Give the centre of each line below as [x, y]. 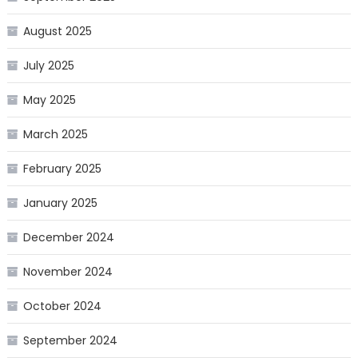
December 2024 [68, 238]
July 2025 [48, 66]
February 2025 [62, 169]
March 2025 [55, 135]
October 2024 [62, 306]
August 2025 [57, 32]
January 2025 [60, 203]
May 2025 [49, 100]
